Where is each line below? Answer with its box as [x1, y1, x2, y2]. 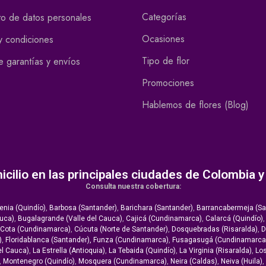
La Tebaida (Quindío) [108, 246, 176, 255]
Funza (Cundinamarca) [93, 236, 169, 245]
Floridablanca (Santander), [5, 236, 93, 245]
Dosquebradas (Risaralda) [172, 225, 258, 234]
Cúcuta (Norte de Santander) [74, 225, 168, 234]
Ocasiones [142, 32, 185, 46]
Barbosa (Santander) [49, 204, 117, 213]
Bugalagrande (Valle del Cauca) [17, 214, 122, 223]
